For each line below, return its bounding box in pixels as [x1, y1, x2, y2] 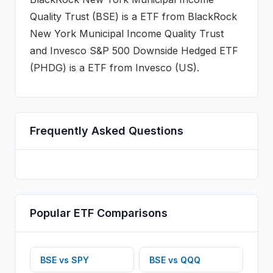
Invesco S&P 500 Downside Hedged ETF [50, 44, 238, 57]
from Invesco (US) [107, 62, 197, 74]
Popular [30, 207, 74, 219]
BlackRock [188, 10, 237, 23]
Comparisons [94, 207, 168, 219]
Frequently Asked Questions [30, 124, 183, 137]
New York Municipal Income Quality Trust [30, 27, 224, 40]
